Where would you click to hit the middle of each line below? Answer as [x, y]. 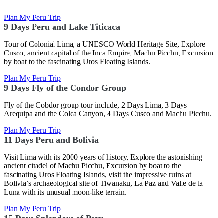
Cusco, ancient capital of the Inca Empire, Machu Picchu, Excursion [109, 53]
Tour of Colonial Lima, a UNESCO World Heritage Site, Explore [105, 44]
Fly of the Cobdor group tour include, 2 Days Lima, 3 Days [95, 105]
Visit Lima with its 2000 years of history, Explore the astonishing [103, 157]
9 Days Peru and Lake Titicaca [62, 27]
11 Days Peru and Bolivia [51, 140]
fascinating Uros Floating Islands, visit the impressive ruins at [98, 174]
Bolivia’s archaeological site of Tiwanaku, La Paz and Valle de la [103, 183]
